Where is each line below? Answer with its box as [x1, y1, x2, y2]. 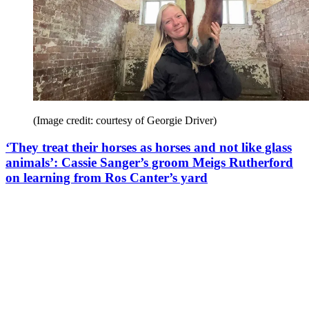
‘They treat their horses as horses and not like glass [6, 139, 292, 154]
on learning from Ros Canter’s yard [6, 170, 208, 185]
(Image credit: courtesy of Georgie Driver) [33, 114, 217, 126]
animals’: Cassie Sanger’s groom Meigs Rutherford [6, 154, 293, 170]
